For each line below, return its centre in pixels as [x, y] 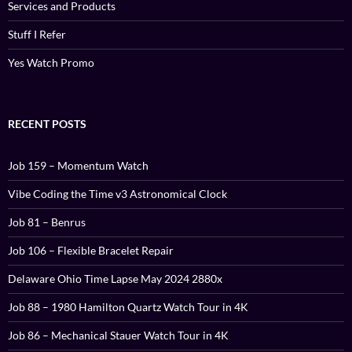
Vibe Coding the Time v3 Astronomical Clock [117, 194]
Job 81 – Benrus [47, 222]
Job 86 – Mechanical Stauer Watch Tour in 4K [118, 335]
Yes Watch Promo [51, 63]
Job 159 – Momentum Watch [78, 166]
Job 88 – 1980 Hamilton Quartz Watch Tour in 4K [128, 307]
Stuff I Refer [37, 35]
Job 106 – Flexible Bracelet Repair [91, 251]
